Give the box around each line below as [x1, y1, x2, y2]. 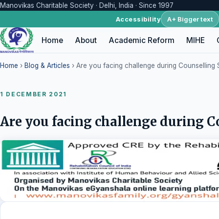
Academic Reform [109, 35, 175, 45]
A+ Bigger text [167, 15, 213, 23]
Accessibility [115, 15, 161, 23]
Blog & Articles [24, 61, 70, 69]
